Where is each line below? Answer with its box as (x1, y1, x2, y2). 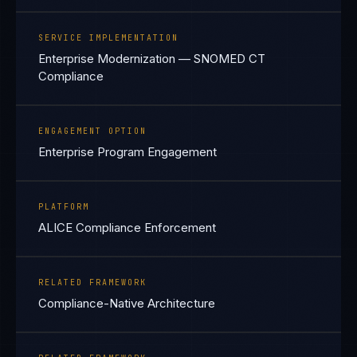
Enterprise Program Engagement (38, 144, 217, 159)
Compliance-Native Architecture (38, 296, 215, 311)
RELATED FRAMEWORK (38, 277, 147, 288)
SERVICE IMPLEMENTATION (38, 33, 178, 43)
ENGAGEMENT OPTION (38, 126, 147, 136)
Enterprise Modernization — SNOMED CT (38, 51, 265, 66)
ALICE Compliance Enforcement (38, 220, 216, 235)
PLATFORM (38, 202, 89, 212)
